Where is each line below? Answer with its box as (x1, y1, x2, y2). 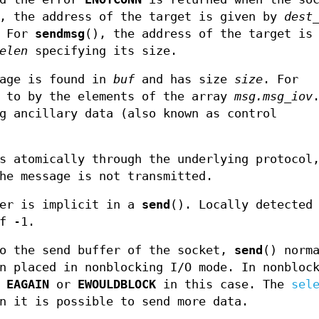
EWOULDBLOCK (78, 278, 156, 292)
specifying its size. (28, 44, 177, 58)
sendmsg (35, 27, 85, 41)
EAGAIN (6, 278, 49, 292)
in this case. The (156, 278, 291, 292)
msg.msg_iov (234, 90, 313, 104)
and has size (135, 73, 234, 87)
